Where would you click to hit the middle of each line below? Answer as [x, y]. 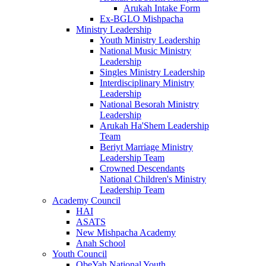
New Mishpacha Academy [126, 233]
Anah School [101, 243]
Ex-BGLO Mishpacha [142, 19]
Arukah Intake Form [162, 8]
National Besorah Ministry [149, 104]
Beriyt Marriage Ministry [146, 147]
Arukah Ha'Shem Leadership [154, 126]
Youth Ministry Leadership [150, 40]
